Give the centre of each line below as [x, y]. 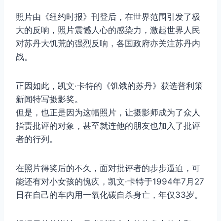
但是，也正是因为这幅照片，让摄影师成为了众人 [108, 112]
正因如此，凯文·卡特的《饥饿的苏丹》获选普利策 [109, 86]
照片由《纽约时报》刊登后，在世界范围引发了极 [108, 17]
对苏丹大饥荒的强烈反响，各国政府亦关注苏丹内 [108, 43]
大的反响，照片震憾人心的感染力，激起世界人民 [108, 30]
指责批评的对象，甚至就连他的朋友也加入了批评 [108, 126]
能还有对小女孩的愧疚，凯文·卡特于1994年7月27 [110, 181]
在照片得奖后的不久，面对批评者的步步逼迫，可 [108, 168]
